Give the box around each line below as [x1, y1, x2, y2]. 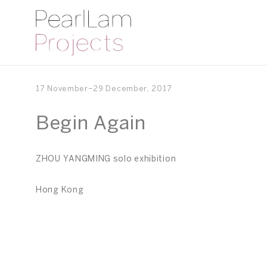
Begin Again [36, 115, 146, 133]
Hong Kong [36, 187, 84, 194]
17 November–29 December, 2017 [36, 86, 172, 92]
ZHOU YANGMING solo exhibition [36, 156, 176, 163]
